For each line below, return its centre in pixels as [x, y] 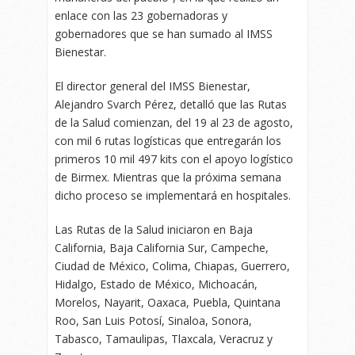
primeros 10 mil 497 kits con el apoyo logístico [174, 159]
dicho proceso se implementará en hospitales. [173, 196]
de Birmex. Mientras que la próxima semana [168, 177]
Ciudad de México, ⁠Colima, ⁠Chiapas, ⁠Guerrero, [172, 266]
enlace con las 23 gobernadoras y [141, 16]
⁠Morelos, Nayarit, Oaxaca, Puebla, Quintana [168, 303]
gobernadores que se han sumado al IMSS [164, 34]
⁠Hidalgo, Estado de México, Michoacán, [156, 284]
